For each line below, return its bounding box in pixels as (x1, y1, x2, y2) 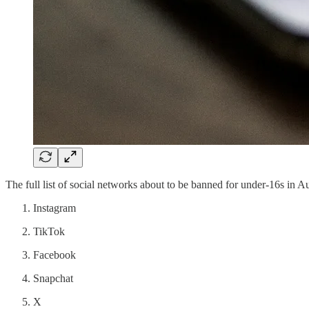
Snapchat (33, 272, 73, 284)
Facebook (33, 248, 76, 261)
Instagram (33, 201, 76, 214)
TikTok (33, 225, 65, 237)
